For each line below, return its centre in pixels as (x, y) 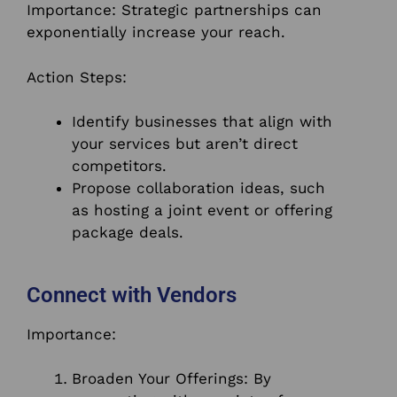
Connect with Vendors (132, 295)
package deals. (128, 233)
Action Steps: (77, 77)
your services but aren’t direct (185, 144)
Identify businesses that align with (202, 122)
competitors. (119, 166)
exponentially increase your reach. (156, 32)
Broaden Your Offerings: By (171, 379)
